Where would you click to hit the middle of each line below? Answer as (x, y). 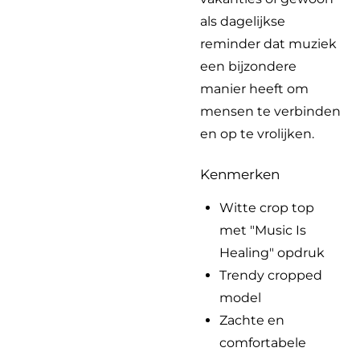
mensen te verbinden (270, 111)
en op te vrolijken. (257, 134)
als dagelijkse (243, 21)
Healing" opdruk (272, 253)
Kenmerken (240, 174)
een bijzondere (248, 66)
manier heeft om (254, 89)
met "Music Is (263, 230)
